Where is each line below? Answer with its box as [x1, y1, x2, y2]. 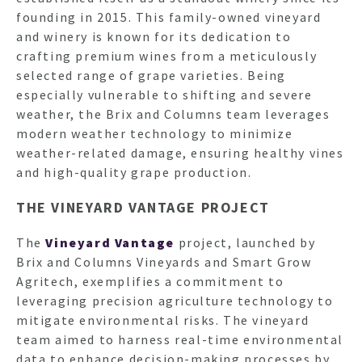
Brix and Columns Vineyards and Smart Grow [16, 254, 312, 271]
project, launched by [175, 234, 316, 251]
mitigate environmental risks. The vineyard [16, 312, 309, 329]
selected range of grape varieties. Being [16, 67, 287, 84]
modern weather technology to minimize [16, 125, 293, 142]
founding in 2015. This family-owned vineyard [16, 9, 322, 26]
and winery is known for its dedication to [16, 28, 292, 45]
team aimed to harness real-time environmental [16, 331, 344, 348]
